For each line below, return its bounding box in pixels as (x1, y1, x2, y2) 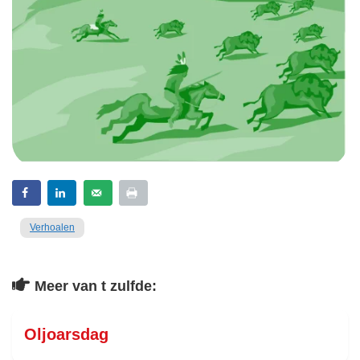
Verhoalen (30, 222, 75, 234)
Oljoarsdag (24, 325, 108, 344)
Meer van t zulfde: (35, 278, 157, 295)
